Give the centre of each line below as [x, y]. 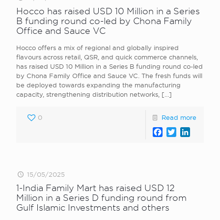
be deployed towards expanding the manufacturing [98, 85]
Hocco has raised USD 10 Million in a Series [108, 11]
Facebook [181, 132]
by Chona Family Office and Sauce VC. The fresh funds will [109, 76]
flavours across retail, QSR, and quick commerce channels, [107, 57]
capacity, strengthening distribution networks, [88, 94]
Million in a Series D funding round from [101, 198]
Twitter [189, 132]
